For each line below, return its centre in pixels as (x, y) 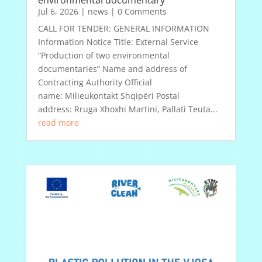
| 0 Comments (137, 12)
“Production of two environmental (104, 56)
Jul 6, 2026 (58, 12)
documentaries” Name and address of (112, 69)
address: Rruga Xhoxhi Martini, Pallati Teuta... (127, 109)
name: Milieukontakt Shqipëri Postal (108, 96)
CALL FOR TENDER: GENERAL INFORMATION (123, 29)
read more (58, 123)
